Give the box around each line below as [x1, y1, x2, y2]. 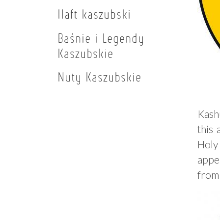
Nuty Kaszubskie [57, 69, 141, 85]
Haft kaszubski [57, 6, 131, 23]
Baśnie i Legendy [57, 29, 144, 46]
